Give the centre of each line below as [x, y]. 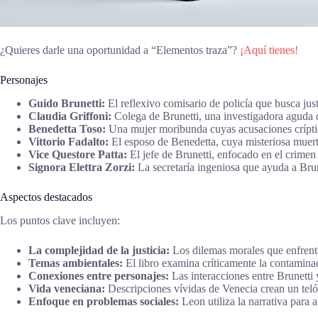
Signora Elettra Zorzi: [82, 167]
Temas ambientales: [76, 263]
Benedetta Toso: [67, 128]
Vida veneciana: [67, 288]
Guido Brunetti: [67, 103]
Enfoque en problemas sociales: [104, 301]
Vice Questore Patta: [78, 154]
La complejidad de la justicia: [99, 250]
